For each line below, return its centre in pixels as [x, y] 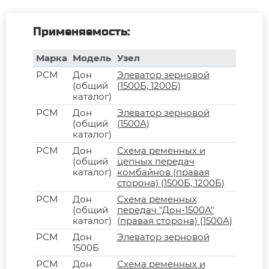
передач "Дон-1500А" [165, 210]
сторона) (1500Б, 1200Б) [171, 183]
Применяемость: [82, 32]
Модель [92, 58]
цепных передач [156, 161]
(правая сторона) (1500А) [174, 220]
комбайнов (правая [163, 172]
